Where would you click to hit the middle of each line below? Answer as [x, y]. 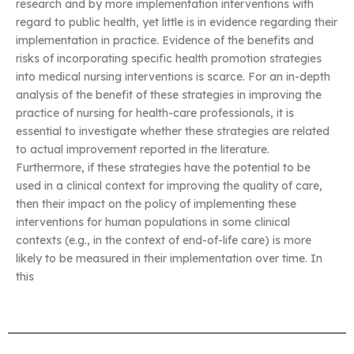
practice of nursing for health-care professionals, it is [155, 113]
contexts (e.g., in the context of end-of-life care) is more [164, 241]
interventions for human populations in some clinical [153, 222]
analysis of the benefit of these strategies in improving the [169, 95]
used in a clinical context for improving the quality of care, [169, 186]
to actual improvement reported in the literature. [143, 150]
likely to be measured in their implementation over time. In [169, 259]
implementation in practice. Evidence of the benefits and [165, 41]
